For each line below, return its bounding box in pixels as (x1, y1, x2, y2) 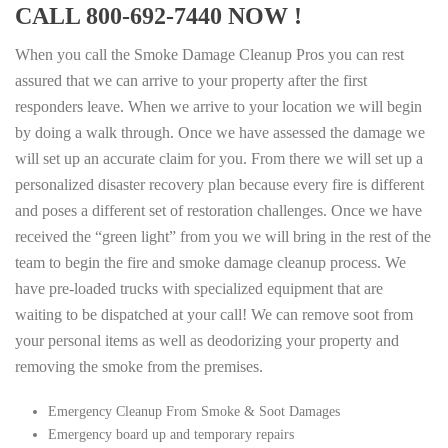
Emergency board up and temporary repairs (47, 427, 294, 443)
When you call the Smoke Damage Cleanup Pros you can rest (15, 46, 404, 64)
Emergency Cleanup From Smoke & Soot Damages (47, 404, 340, 420)
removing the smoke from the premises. (15, 358, 263, 376)
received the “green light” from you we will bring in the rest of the (15, 228, 431, 246)
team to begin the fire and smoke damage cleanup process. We (15, 254, 406, 272)
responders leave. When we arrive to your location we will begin (15, 98, 422, 116)
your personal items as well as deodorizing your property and (15, 332, 399, 350)
